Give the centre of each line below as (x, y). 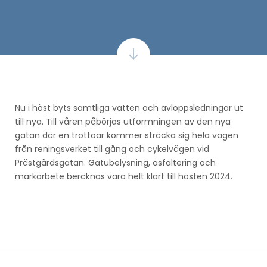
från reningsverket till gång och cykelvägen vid (112, 149)
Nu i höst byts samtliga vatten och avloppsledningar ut (129, 108)
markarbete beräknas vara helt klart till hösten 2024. (124, 176)
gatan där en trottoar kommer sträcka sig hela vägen (127, 135)
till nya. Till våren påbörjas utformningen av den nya (123, 121)
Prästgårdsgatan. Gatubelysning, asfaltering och (115, 162)
